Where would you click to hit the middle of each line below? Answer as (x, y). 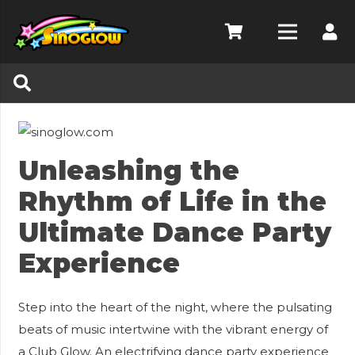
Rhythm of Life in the (172, 201)
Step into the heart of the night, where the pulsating (175, 307)
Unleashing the (128, 170)
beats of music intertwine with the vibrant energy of (173, 329)
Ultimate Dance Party (174, 232)
